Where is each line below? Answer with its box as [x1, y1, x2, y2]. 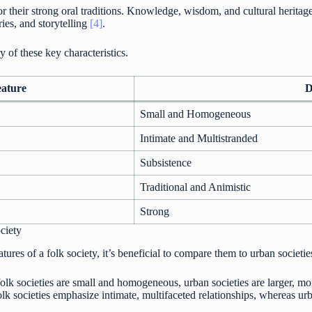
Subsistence [140, 157, 192, 169]
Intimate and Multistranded [140, 132, 258, 145]
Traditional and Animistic [140, 181, 251, 194]
